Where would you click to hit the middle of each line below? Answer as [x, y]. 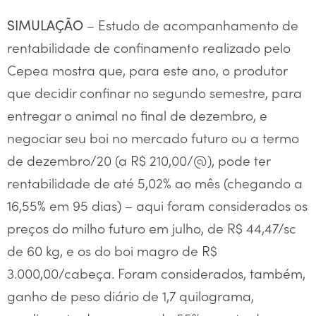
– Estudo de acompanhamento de [191, 24]
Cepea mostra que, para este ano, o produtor [147, 69]
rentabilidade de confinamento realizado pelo [149, 47]
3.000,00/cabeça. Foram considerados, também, [156, 273]
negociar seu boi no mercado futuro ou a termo [153, 137]
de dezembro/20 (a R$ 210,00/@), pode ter [139, 160]
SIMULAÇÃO [45, 25]
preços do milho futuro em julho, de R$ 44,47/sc [152, 227]
